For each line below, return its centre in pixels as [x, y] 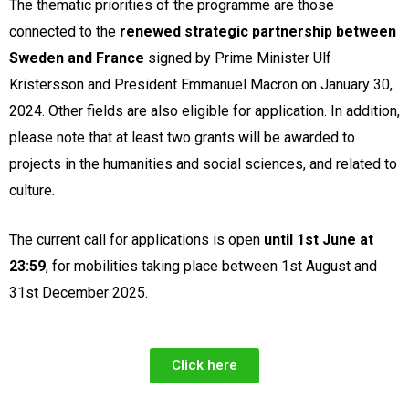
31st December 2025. [79, 293]
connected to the [64, 31]
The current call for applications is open [136, 240]
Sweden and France [77, 58]
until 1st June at [319, 240]
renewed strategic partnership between [258, 31]
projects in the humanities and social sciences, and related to [203, 163]
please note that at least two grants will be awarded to [182, 137]
